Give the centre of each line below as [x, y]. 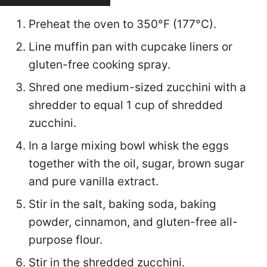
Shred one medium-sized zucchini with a [137, 87]
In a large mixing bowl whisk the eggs [129, 145]
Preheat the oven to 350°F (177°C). [122, 24]
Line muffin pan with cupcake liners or [131, 46]
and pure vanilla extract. [94, 181]
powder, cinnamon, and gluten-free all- [133, 222]
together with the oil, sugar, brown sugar [136, 163]
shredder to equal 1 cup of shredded [126, 105]
